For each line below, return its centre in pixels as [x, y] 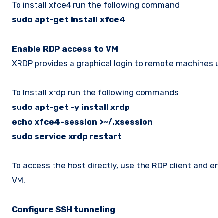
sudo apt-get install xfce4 [69, 19]
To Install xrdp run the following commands [95, 92]
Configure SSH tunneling [64, 209]
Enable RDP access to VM [65, 48]
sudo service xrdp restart [67, 136]
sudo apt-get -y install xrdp [71, 107]
